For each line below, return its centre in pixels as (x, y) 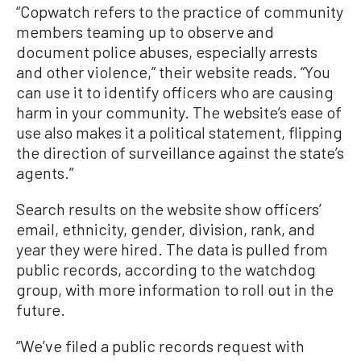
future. (41, 309)
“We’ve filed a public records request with (160, 345)
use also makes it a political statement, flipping (179, 132)
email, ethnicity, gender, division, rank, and (166, 228)
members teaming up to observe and (145, 31)
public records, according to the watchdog (166, 269)
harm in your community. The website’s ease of (179, 112)
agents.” (45, 172)
